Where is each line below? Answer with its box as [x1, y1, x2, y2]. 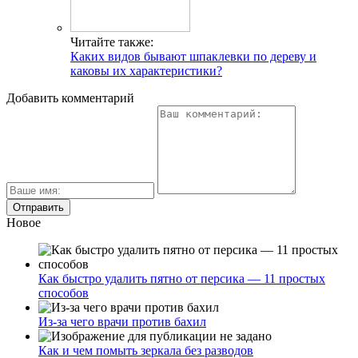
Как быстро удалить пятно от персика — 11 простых [38, 271, 325, 285]
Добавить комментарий [6, 90, 134, 105]
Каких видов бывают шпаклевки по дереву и [70, 49, 316, 63]
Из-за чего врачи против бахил [38, 314, 206, 328]
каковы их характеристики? [70, 63, 222, 78]
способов [38, 285, 89, 300]
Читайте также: [70, 34, 153, 49]
